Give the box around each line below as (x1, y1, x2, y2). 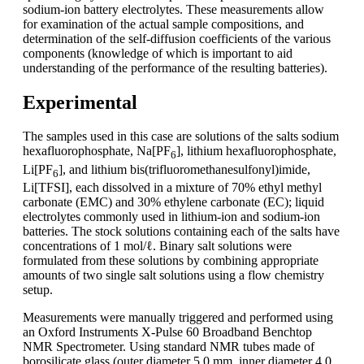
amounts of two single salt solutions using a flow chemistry (23, 267, 324, 282)
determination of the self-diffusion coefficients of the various (23, 31, 331, 45)
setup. (23, 282, 53, 297)
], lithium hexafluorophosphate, (176, 144, 336, 158)
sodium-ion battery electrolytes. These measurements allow (23, 2, 324, 16)
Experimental (23, 91, 137, 113)
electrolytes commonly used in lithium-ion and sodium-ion (23, 209, 320, 223)
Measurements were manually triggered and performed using (23, 310, 333, 324)
